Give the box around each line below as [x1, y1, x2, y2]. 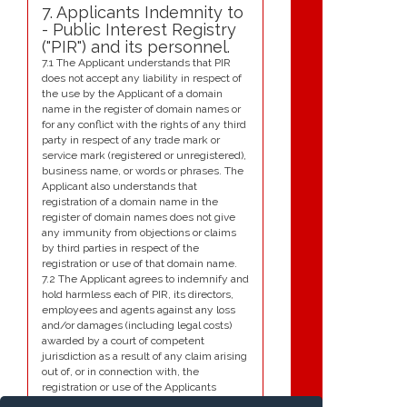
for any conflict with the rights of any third [42, 118, 246, 132]
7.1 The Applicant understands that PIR [42, 56, 231, 70]
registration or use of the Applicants [42, 381, 216, 394]
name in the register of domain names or [42, 103, 241, 116]
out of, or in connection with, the [42, 365, 199, 379]
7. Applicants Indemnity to [42, 3, 243, 23]
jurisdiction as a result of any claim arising [42, 350, 247, 363]
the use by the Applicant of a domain [42, 87, 223, 101]
